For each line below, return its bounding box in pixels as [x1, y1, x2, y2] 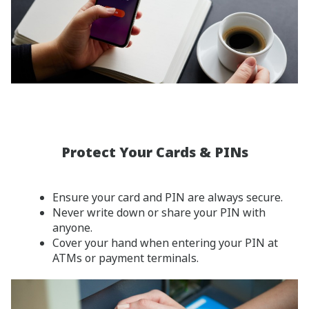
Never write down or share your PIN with [52, 205, 266, 221]
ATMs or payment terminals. [52, 250, 199, 266]
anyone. [52, 220, 92, 236]
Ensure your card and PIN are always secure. [52, 190, 283, 206]
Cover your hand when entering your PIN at [52, 235, 278, 251]
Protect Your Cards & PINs [61, 143, 248, 162]
